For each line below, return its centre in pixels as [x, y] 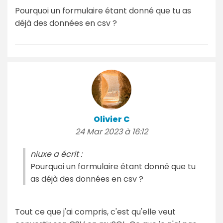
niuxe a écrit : [56, 154]
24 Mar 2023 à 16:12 [111, 131]
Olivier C [111, 119]
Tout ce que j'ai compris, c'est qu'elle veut [95, 212]
